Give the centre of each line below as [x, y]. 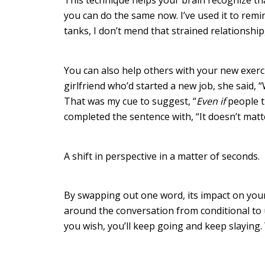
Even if [212, 101]
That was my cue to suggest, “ [130, 101]
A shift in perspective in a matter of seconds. [163, 156]
